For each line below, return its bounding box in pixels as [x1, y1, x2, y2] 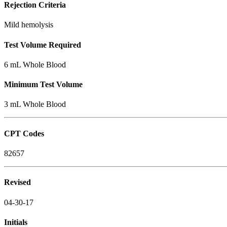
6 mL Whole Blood [4, 60, 66, 69]
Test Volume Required [4, 40, 81, 49]
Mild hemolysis [4, 20, 53, 29]
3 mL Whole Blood [4, 100, 66, 109]
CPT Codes [4, 129, 44, 138]
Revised [4, 178, 31, 187]
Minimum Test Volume [4, 80, 83, 89]
